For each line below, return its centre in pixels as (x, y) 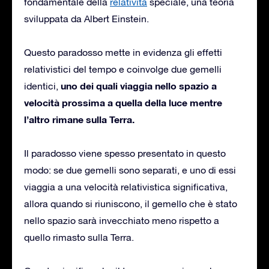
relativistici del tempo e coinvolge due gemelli (123, 69)
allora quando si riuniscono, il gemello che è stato (131, 203)
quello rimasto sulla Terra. (79, 237)
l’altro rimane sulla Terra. (79, 119)
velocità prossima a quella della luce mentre (123, 102)
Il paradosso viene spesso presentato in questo (125, 153)
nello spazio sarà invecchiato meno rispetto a (122, 220)
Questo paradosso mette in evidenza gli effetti (123, 52)
